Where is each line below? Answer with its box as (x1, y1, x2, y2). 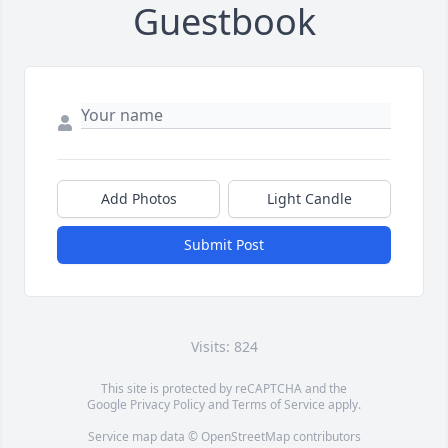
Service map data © (87, 428, 201, 446)
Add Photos (100, 189, 177, 209)
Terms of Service (232, 396, 325, 414)
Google (87, 396, 130, 414)
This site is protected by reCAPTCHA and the (101, 380, 347, 398)
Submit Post (184, 235, 264, 255)
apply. (325, 396, 361, 414)
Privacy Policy (130, 396, 205, 414)
